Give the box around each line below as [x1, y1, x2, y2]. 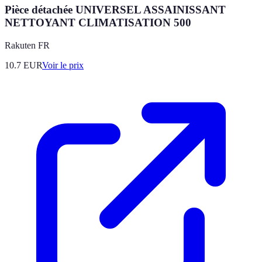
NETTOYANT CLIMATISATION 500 [5, 16, 191, 29]
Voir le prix [42, 60, 84, 71]
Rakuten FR [5, 40, 50, 51]
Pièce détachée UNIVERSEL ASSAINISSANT [5, 4, 226, 16]
